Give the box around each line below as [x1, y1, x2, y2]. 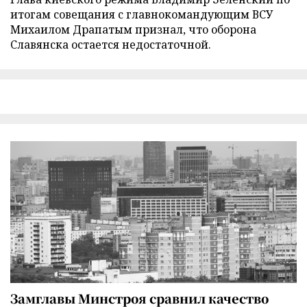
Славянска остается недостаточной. [10, 36, 211, 52]
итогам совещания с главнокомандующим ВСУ [10, 6, 273, 22]
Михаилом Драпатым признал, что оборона [10, 21, 256, 37]
